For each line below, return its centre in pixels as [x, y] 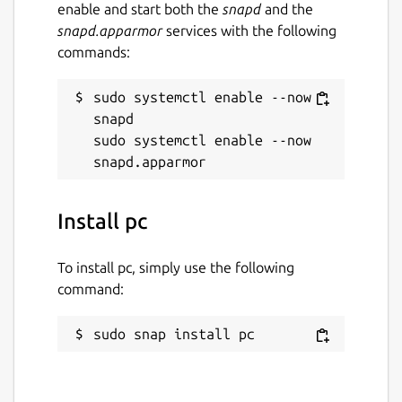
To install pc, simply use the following [176, 267]
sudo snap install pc [174, 333]
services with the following [249, 30]
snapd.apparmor [110, 30]
